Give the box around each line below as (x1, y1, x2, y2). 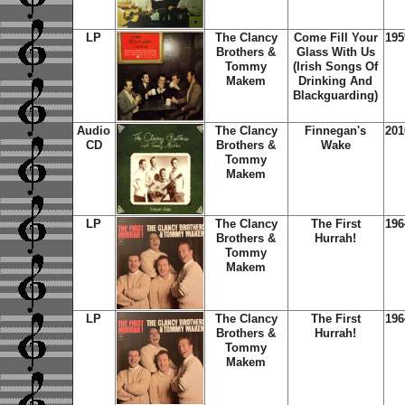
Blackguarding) (293, 89, 378, 102)
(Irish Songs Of (293, 60, 378, 73)
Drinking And (298, 74, 372, 88)
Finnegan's (305, 124, 366, 137)
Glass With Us (296, 45, 375, 59)
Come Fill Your (293, 31, 378, 44)
